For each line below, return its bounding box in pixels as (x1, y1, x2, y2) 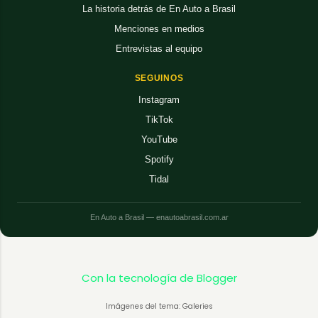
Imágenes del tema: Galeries (105, 300, 213, 312)
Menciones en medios (114, 23, 204, 34)
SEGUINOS (134, 72, 184, 83)
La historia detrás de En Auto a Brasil (82, 3, 236, 14)
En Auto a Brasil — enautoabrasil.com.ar (89, 212, 229, 221)
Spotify (144, 153, 174, 165)
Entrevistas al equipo (116, 43, 202, 54)
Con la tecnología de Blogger (81, 270, 237, 285)
